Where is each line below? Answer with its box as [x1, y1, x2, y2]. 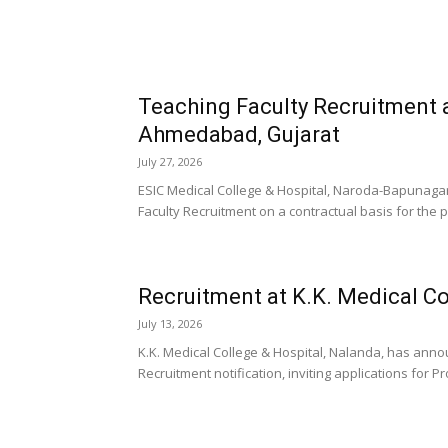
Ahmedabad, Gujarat [138, 122, 340, 147]
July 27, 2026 [138, 154, 202, 169]
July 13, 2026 [138, 316, 202, 331]
